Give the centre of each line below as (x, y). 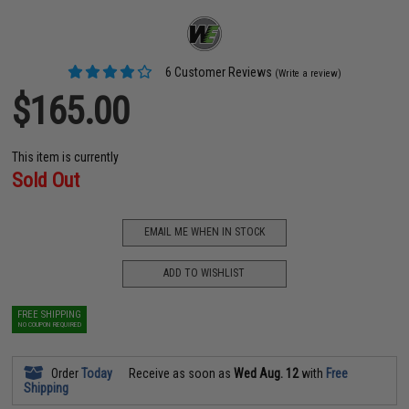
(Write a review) (309, 73)
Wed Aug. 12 (267, 373)
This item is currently (66, 157)
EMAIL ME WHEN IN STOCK (204, 232)
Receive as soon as (180, 373)
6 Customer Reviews (218, 72)
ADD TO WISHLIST (204, 273)
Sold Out (46, 180)
